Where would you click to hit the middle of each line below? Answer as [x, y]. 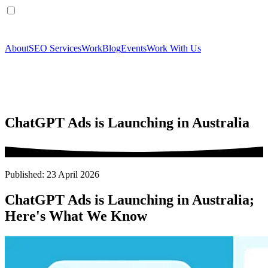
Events [134, 48]
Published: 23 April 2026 [52, 174]
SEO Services [55, 48]
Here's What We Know [76, 216]
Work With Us [174, 48]
